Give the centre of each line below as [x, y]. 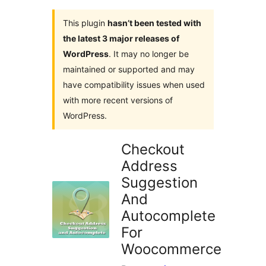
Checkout [153, 150]
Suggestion [159, 183]
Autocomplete [168, 216]
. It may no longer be [149, 54]
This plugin [85, 23]
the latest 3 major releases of [121, 39]
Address [149, 166]
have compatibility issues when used [134, 85]
